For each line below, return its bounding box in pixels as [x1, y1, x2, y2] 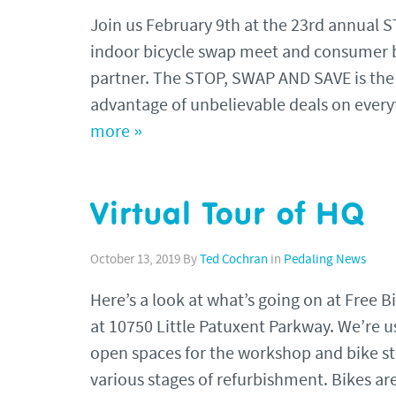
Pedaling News [284, 253, 366, 267]
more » [90, 123, 143, 141]
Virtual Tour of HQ [90, 200, 366, 232]
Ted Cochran [200, 253, 268, 267]
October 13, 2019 [90, 253, 180, 267]
